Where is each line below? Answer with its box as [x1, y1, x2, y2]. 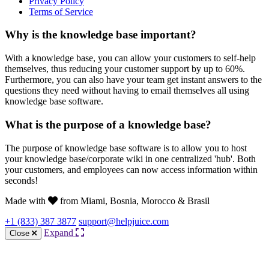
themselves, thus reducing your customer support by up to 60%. [5, 64, 245, 74]
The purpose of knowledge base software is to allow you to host [5, 142, 247, 153]
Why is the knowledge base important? [5, 28, 196, 41]
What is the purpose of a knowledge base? [5, 118, 211, 131]
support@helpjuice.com [79, 216, 169, 226]
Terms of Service [29, 6, 93, 17]
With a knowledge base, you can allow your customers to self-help [5, 53, 256, 64]
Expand [44, 227, 76, 238]
